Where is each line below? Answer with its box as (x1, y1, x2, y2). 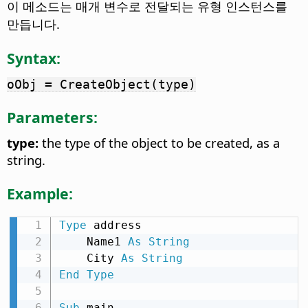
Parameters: (7, 107, 98, 127)
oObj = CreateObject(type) (7, 77, 196, 92)
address (86, 218, 142, 232)
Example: (7, 183, 73, 203)
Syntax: (7, 47, 60, 68)
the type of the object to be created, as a (38, 134, 280, 152)
